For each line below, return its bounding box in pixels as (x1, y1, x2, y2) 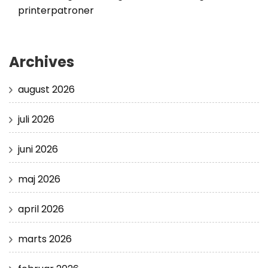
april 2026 (18, 202, 64, 217)
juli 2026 (18, 112, 54, 127)
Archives (9, 52, 74, 72)
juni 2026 (18, 142, 58, 157)
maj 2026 (18, 172, 60, 187)
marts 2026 (18, 232, 72, 246)
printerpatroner (18, 4, 94, 18)
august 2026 (18, 83, 75, 97)
